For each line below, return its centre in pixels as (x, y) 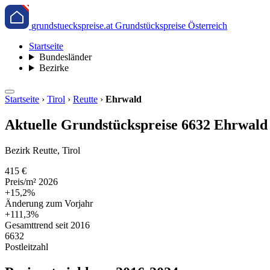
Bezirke (54, 68)
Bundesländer (65, 57)
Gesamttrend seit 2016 (47, 225)
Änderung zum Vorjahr (49, 203)
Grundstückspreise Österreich (171, 26)
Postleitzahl (27, 246)
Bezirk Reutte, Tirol (42, 150)
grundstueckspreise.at (72, 26)
